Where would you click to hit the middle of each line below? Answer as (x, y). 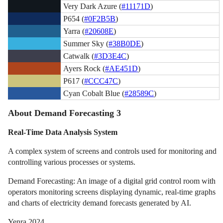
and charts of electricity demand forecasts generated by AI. (100, 203)
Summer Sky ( (86, 43)
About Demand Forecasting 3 (65, 113)
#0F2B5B (100, 18)
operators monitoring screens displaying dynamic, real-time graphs (112, 192)
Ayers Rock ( (84, 68)
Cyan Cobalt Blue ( (94, 93)
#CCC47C (101, 81)
